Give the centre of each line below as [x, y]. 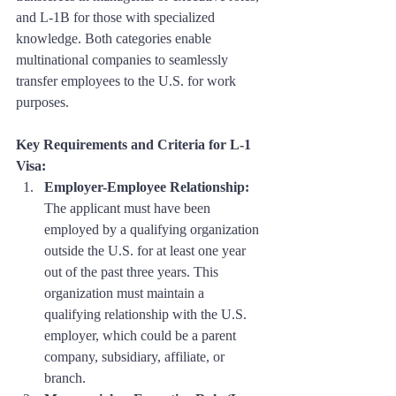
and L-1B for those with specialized [117, 18]
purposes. [42, 103]
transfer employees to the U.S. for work [128, 81]
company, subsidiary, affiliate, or [136, 357]
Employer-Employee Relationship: [147, 187]
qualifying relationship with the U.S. [147, 315]
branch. [65, 378]
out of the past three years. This [133, 272]
